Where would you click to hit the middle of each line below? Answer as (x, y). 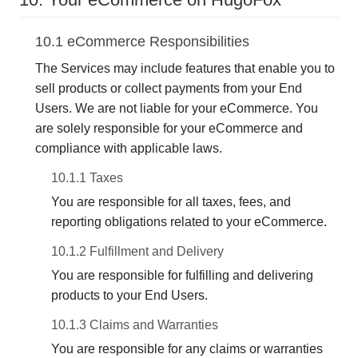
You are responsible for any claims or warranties (187, 349)
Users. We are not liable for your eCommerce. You (177, 108)
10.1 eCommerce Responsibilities (142, 42)
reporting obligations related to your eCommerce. (189, 222)
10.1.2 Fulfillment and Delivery (137, 251)
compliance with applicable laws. (129, 148)
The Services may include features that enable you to (185, 68)
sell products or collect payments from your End (169, 88)
